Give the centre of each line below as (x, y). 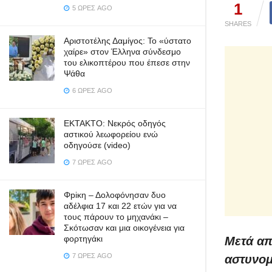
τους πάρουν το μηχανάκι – (116, 217)
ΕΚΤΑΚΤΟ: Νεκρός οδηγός (115, 123)
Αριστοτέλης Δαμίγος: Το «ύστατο (127, 41)
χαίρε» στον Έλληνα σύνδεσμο (122, 52)
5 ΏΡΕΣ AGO (91, 8)
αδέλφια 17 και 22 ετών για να (120, 206)
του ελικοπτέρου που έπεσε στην (127, 63)
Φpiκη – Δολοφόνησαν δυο (115, 195)
